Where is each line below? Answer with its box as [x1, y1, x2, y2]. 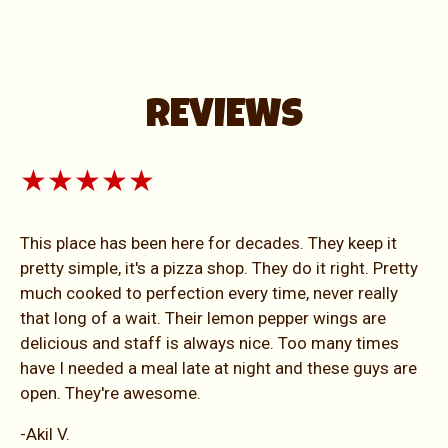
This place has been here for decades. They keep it [20, 232, 397, 253]
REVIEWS [145, 97, 303, 138]
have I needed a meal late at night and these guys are [20, 357, 417, 378]
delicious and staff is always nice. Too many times [20, 332, 399, 353]
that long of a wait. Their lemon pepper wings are [20, 307, 386, 328]
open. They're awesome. [20, 382, 201, 403]
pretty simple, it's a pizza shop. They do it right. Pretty [20, 257, 418, 278]
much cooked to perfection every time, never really [20, 282, 398, 303]
